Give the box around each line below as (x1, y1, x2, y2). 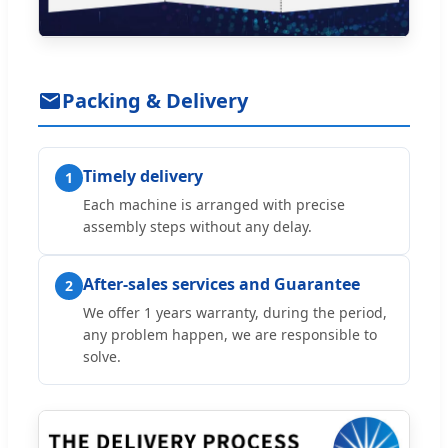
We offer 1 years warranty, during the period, (83, 303, 387, 323)
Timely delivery (83, 165, 203, 188)
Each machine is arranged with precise (83, 195, 345, 215)
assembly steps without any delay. (83, 217, 312, 237)
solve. (83, 347, 121, 367)
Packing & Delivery (62, 87, 248, 115)
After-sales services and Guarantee (83, 273, 360, 296)
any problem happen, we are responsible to (83, 325, 377, 345)
